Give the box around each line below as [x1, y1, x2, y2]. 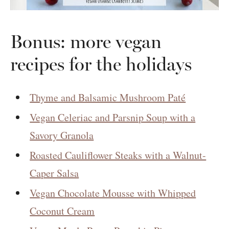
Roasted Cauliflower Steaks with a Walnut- [30, 148, 207, 163]
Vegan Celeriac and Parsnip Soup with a [30, 110, 196, 125]
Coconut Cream [30, 204, 95, 218]
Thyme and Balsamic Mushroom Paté [30, 90, 186, 105]
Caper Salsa [30, 166, 79, 180]
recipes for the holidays [10, 53, 192, 76]
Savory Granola [30, 128, 94, 143]
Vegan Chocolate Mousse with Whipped [30, 186, 196, 200]
